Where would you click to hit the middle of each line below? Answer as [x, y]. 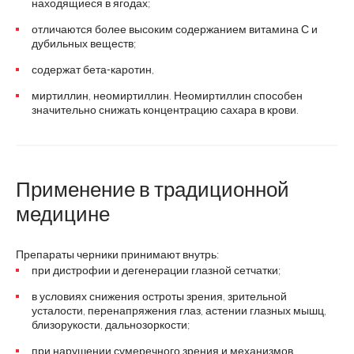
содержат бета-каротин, [93, 69]
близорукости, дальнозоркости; [111, 324]
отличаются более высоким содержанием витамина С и [175, 29]
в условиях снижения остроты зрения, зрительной [159, 296]
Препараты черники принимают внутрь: [117, 254]
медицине [63, 213]
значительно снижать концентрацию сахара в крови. [165, 109]
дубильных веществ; [84, 43]
